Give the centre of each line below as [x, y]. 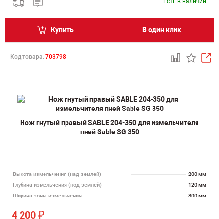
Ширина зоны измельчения [47, 196]
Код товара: [28, 57]
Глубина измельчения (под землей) [57, 185]
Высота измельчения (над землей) [57, 174]
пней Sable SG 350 [109, 132]
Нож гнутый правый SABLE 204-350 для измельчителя [109, 122]
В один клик [162, 30]
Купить [62, 30]
